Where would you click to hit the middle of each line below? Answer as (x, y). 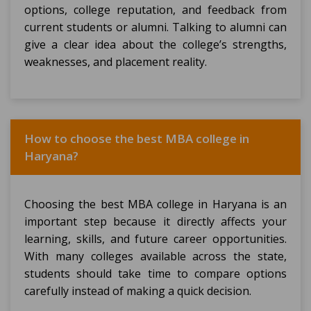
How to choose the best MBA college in (137, 138)
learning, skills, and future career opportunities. (155, 239)
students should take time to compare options (155, 274)
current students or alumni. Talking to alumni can (155, 27)
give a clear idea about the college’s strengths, (155, 44)
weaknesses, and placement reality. (116, 62)
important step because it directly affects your (155, 221)
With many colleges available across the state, (155, 256)
